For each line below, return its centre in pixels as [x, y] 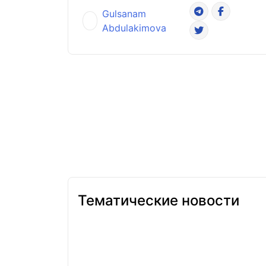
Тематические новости [159, 200]
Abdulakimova [134, 28]
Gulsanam [124, 14]
